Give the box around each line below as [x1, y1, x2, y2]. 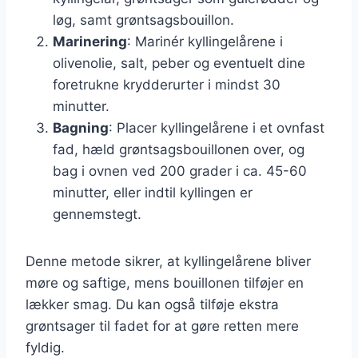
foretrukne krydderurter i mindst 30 [53, 76, 280, 93]
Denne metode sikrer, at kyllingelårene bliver [26, 253, 311, 269]
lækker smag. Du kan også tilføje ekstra [26, 296, 279, 312]
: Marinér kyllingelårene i [127, 33, 283, 50]
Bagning [53, 119, 109, 136]
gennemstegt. [53, 205, 141, 222]
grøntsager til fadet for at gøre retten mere [26, 317, 299, 334]
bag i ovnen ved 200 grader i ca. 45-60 [53, 162, 307, 179]
